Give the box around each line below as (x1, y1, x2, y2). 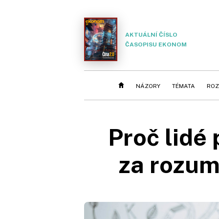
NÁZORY (136, 83, 160, 89)
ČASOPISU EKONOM (125, 41, 187, 48)
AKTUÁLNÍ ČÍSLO (125, 31, 177, 38)
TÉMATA (172, 83, 195, 89)
